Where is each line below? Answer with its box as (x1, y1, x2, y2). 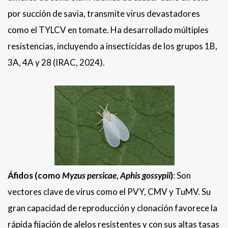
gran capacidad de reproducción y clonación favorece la (8, 203, 217, 214)
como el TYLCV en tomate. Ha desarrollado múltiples (8, 24, 209, 36)
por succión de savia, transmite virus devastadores (8, 8, 200, 19)
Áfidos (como (8, 170, 62, 181)
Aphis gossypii (120, 170, 170, 181)
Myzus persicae (62, 170, 117, 181)
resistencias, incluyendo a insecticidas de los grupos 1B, (8, 41, 217, 52)
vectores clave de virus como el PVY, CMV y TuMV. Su (8, 186, 211, 197)
